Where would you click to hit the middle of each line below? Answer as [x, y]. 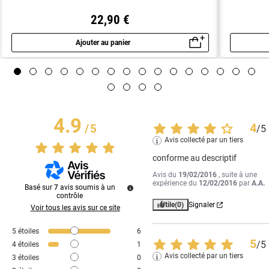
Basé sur [39, 188]
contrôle [70, 196]
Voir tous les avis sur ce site [75, 208]
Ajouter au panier [103, 42]
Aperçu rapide [141, 50]
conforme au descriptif [195, 158]
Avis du [166, 175]
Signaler [202, 205]
